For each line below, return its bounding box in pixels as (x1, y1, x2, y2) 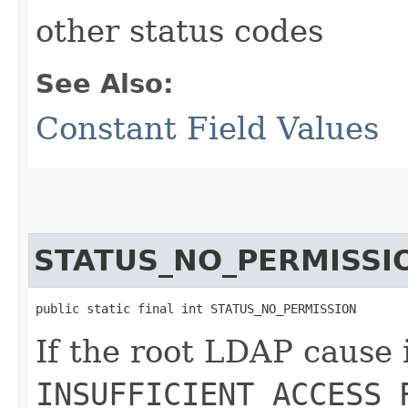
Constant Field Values (36, 109, 379, 147)
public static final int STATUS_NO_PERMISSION (36, 301, 356, 316)
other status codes (36, 12, 323, 49)
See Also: (36, 67, 174, 99)
